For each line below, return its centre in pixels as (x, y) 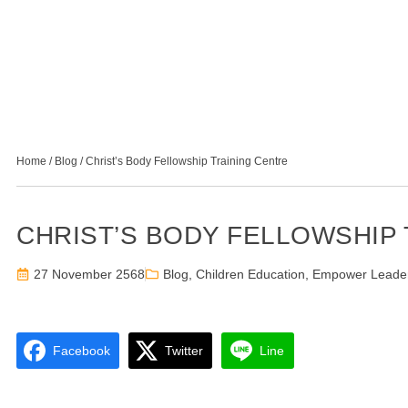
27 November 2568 (89, 275)
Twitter (184, 351)
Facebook (82, 351)
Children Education (250, 275)
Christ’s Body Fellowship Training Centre (187, 162)
